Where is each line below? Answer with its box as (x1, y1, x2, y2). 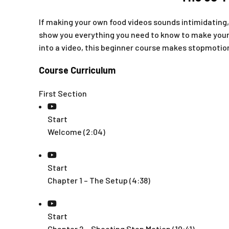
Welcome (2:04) (48, 127, 105, 136)
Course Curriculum (39, 64, 116, 76)
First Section (39, 88, 87, 98)
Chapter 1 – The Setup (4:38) (48, 175, 150, 185)
